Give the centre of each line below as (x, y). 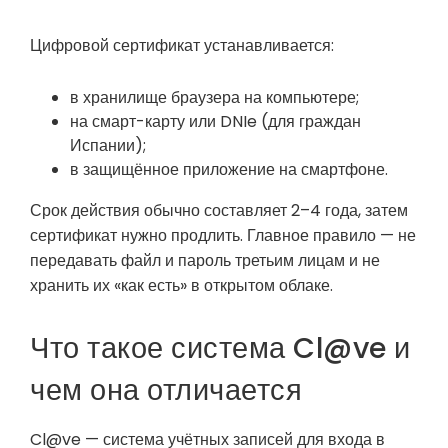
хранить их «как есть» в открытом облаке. (181, 286)
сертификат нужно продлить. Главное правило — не (223, 236)
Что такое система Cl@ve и (220, 348)
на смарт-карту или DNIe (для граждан (215, 122)
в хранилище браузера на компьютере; (214, 98)
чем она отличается (166, 390)
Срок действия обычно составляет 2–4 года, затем (219, 211)
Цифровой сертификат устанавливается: (182, 45)
